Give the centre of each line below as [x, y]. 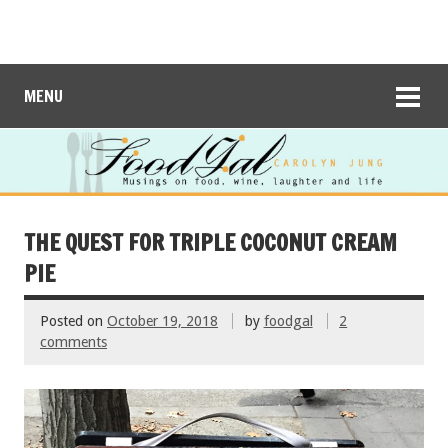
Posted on [73, 321]
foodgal [288, 321]
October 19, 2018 [162, 321]
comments [73, 342]
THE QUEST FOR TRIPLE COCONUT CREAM [210, 242]
